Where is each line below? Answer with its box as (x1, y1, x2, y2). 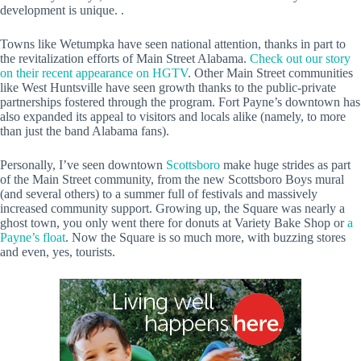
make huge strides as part (220, 157, 351, 172)
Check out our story (250, 51, 351, 65)
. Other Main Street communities (188, 65, 353, 80)
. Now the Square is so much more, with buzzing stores (65, 230, 346, 244)
